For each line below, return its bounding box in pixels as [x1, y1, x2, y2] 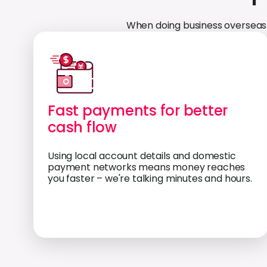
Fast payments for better [48, 101, 228, 120]
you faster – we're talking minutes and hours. [48, 172, 252, 185]
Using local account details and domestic [48, 149, 236, 163]
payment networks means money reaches [48, 160, 246, 174]
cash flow [48, 117, 117, 137]
